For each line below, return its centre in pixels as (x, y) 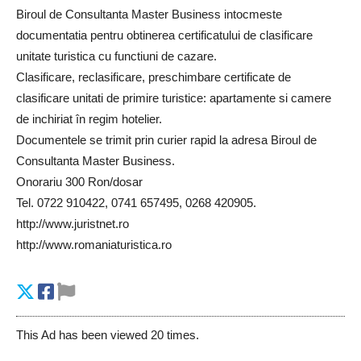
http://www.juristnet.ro (73, 224)
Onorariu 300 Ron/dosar (79, 182)
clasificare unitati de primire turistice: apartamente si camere (174, 98)
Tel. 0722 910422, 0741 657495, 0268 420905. (136, 203)
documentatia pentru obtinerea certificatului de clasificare (164, 35)
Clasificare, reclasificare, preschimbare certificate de (154, 77)
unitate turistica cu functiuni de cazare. (116, 56)
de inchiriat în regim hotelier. (89, 119)
